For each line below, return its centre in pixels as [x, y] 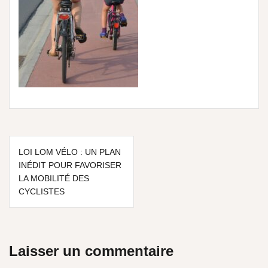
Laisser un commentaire [91, 251]
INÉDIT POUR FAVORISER [70, 165]
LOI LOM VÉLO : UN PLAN [70, 152]
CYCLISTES [42, 191]
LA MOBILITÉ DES [54, 178]
